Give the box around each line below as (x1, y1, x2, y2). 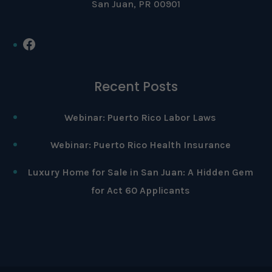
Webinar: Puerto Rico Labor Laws (64, 112, 216, 124)
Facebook (21, 35, 84, 52)
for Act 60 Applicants (90, 185, 190, 197)
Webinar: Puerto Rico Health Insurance (50, 139, 231, 151)
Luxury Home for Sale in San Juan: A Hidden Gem (27, 166, 253, 178)
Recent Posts (94, 78, 178, 96)
